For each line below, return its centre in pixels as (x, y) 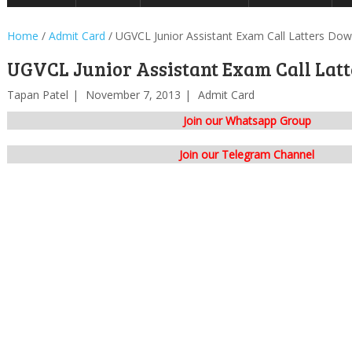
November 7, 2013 (133, 95)
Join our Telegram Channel (247, 154)
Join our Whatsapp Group (247, 121)
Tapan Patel (37, 95)
